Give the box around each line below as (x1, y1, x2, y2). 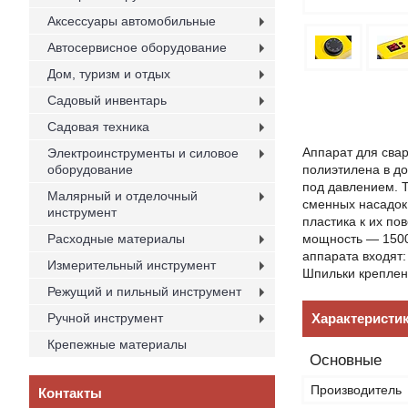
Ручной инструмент (47, 311, 163, 325)
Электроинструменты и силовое (47, 146, 239, 160)
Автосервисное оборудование (47, 40, 227, 55)
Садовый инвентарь (47, 93, 167, 107)
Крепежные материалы (47, 337, 187, 352)
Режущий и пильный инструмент (47, 284, 241, 299)
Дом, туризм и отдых (47, 66, 170, 81)
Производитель (311, 382, 402, 397)
